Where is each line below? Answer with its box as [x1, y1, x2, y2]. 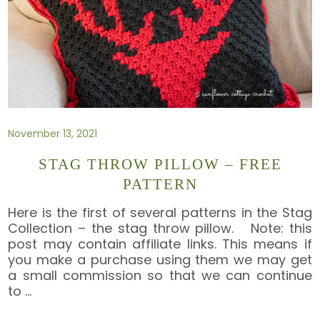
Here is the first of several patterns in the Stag [8, 203, 312, 221]
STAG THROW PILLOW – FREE [38, 156, 282, 174]
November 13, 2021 [8, 126, 98, 141]
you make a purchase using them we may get [8, 250, 312, 269]
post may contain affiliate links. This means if [8, 234, 312, 253]
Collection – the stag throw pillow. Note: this [8, 219, 312, 237]
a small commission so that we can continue [8, 266, 312, 284]
